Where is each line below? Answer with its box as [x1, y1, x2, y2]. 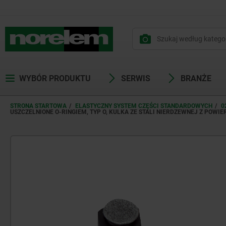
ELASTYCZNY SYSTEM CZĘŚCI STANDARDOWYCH [75, 102, 212, 109]
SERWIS [121, 74, 150, 83]
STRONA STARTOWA [10, 102, 67, 109]
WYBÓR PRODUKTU [19, 74, 91, 83]
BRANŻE [181, 74, 211, 83]
